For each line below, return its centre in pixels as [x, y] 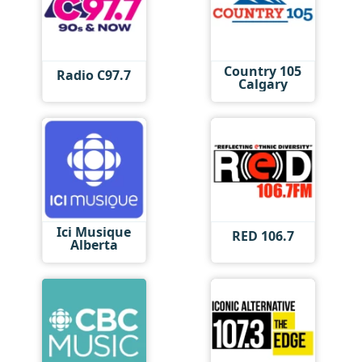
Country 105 [263, 71]
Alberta [94, 244]
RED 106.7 [263, 236]
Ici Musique [94, 232]
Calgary [263, 84]
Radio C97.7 [94, 75]
